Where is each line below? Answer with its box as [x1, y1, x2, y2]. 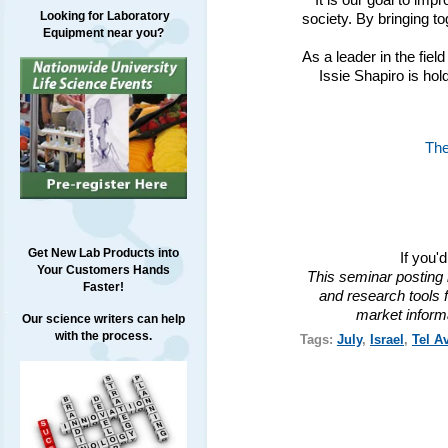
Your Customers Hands [36, 263, 170, 278]
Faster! [82, 280, 124, 295]
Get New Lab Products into [27, 246, 179, 261]
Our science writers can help [21, 312, 185, 327]
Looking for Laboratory [36, 9, 170, 23]
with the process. [54, 329, 152, 344]
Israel [369, 331, 404, 347]
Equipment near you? [42, 26, 164, 40]
